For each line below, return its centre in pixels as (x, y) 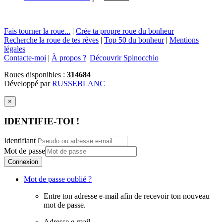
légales (15, 49)
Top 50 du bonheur (134, 40)
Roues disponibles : (35, 75)
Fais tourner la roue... (37, 31)
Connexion (23, 162)
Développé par (28, 83)
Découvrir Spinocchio (124, 58)
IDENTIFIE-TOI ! (42, 121)
